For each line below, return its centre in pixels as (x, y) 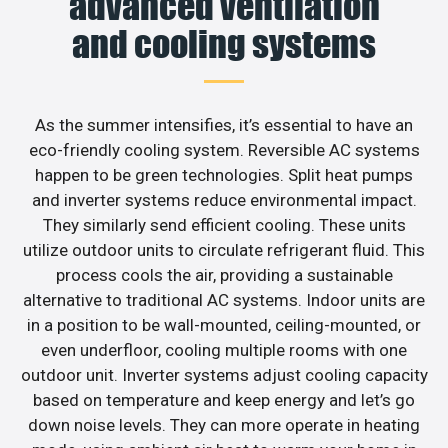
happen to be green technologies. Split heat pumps (224, 174)
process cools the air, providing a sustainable (224, 274)
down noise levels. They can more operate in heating (224, 424)
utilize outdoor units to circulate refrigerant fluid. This (224, 249)
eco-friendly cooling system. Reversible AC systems (224, 149)
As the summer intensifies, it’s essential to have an (224, 124)
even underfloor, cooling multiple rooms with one (224, 349)
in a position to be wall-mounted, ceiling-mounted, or (224, 324)
